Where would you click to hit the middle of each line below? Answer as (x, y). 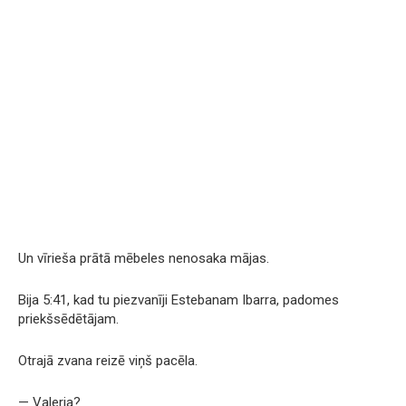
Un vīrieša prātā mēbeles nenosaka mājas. (144, 258)
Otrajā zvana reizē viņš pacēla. (108, 360)
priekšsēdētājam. (68, 319)
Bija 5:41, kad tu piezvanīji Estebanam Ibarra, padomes (179, 300)
